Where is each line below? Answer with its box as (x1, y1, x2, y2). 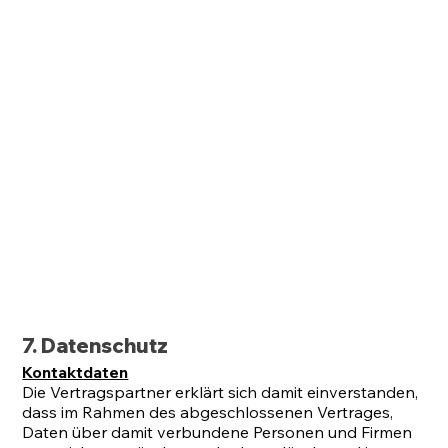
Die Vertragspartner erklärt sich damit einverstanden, (22, 381, 419, 402)
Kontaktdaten (22, 361, 129, 382)
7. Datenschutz (22, 332, 169, 358)
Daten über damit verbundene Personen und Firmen (22, 421, 413, 442)
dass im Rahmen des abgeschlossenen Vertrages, (22, 401, 394, 422)
